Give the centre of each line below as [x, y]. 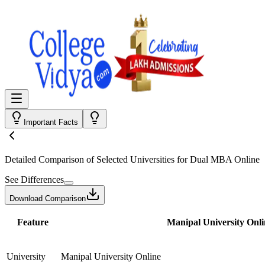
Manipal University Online [111, 256]
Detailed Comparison [44, 159]
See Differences [34, 180]
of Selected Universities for [137, 159]
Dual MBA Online [225, 159]
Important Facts [51, 122]
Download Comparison [48, 198]
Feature [33, 222]
